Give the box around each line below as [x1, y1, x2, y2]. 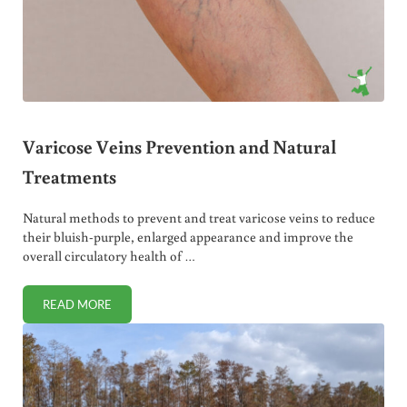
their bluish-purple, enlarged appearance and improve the [22, 227, 353, 245]
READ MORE [42, 296, 112, 312]
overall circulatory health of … [22, 246, 195, 264]
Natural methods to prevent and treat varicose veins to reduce [22, 208, 375, 226]
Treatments [22, 164, 116, 190]
